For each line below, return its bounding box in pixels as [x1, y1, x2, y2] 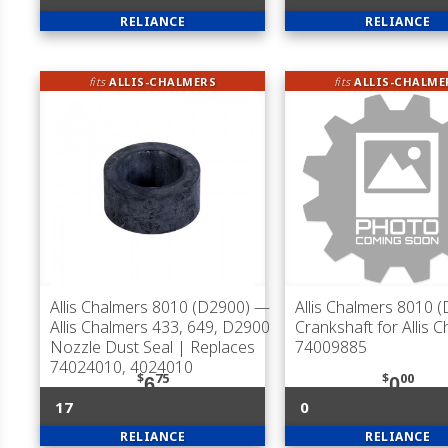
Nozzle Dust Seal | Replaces [50, 336, 255, 358]
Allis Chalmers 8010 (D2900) [50, 296, 250, 318]
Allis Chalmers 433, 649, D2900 [50, 316, 270, 338]
